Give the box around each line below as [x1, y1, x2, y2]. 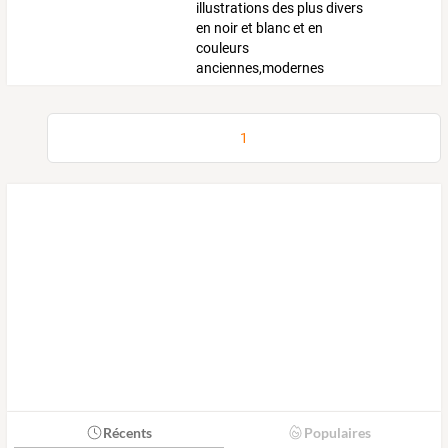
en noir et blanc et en [196, 20, 324, 37]
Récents [102, 423, 152, 441]
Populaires [303, 423, 371, 441]
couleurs [196, 40, 250, 57]
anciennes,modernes [196, 60, 325, 77]
